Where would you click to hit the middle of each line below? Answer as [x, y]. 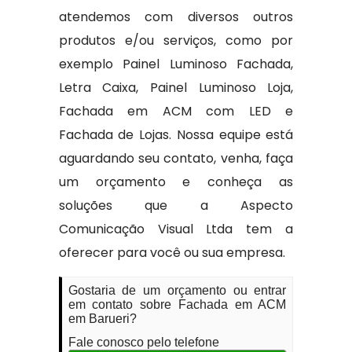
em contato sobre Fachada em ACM [177, 305]
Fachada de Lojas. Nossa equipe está [176, 135]
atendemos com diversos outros [176, 17]
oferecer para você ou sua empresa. [172, 253]
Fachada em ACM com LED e [176, 112]
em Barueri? [102, 319]
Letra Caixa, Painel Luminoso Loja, [176, 88]
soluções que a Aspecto [176, 206]
